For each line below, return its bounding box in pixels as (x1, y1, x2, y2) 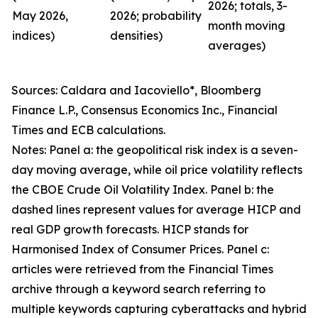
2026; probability (110, 9, 202, 23)
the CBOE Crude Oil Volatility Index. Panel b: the (11, 182, 274, 197)
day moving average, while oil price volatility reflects (11, 163, 302, 177)
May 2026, (12, 9, 68, 23)
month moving (208, 18, 285, 33)
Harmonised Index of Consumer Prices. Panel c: (11, 242, 269, 256)
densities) (110, 28, 163, 43)
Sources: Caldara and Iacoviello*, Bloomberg (11, 83, 261, 97)
